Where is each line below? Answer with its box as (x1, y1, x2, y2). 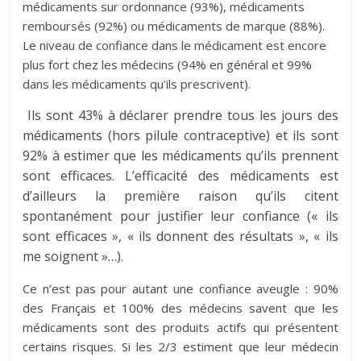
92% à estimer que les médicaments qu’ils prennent (23, 147, 338, 164)
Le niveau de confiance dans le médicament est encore (23, 37, 327, 53)
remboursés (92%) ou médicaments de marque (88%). (23, 18, 326, 34)
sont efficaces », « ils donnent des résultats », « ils (23, 227, 338, 245)
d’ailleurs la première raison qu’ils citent (23, 187, 338, 205)
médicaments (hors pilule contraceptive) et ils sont (23, 127, 338, 144)
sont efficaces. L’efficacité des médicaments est (23, 167, 338, 185)
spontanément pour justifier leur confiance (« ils (23, 207, 338, 225)
